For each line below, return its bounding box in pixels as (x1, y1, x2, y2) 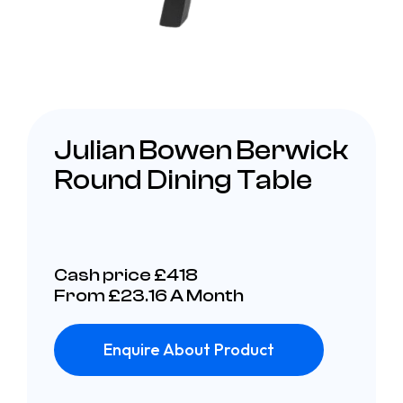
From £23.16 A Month (54, 284, 244, 306)
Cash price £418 (54, 264, 198, 285)
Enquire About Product (103, 338, 274, 360)
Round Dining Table (54, 164, 312, 196)
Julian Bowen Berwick (54, 134, 348, 166)
